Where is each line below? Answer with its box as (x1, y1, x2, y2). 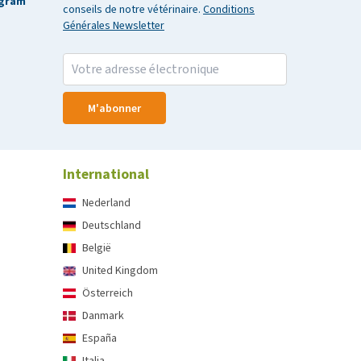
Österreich (82, 285, 133, 301)
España (82, 330, 117, 346)
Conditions (203, 2, 255, 17)
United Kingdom (82, 263, 158, 278)
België (82, 240, 111, 255)
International (63, 164, 149, 184)
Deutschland (82, 218, 141, 233)
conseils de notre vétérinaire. (63, 2, 203, 17)
